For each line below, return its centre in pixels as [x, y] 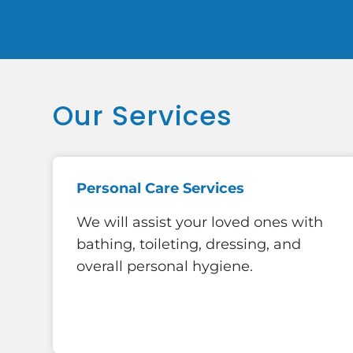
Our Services [143, 116]
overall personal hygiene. [165, 267]
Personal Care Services [160, 188]
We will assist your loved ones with [200, 223]
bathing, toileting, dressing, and [189, 245]
